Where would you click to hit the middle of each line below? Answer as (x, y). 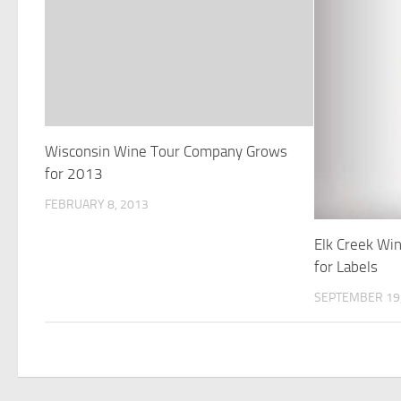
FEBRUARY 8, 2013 (97, 205)
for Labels (346, 266)
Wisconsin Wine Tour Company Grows (166, 152)
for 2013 (74, 174)
